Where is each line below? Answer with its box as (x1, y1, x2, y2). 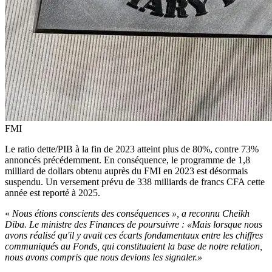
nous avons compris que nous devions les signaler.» (5, 251, 202, 262)
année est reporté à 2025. (5, 187, 100, 198)
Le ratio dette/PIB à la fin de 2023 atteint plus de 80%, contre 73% (5, 143, 259, 154)
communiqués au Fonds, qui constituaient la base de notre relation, (5, 240, 262, 251)
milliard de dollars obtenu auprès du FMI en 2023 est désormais (5, 165, 248, 176)
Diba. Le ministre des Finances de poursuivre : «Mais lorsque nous (5, 219, 262, 229)
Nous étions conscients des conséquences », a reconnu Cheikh (10, 208, 250, 219)
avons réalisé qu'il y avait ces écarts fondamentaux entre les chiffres (5, 229, 263, 240)
